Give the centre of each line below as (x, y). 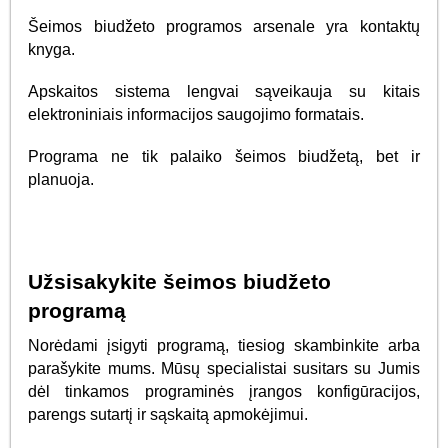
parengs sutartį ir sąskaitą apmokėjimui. (168, 414)
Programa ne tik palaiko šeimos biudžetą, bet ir (224, 156)
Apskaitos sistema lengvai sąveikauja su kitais (224, 91)
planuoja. (61, 179)
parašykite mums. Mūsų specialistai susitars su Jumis (224, 368)
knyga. (52, 50)
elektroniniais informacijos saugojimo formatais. (196, 114)
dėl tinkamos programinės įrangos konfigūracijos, (224, 391)
